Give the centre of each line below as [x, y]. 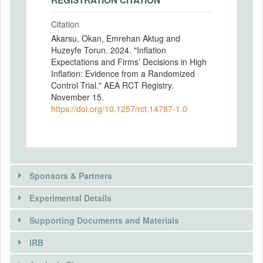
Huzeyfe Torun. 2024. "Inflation [109, 50]
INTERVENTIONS [87, 254]
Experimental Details [70, 198]
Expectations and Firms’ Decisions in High [129, 61]
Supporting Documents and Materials [104, 220]
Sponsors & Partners [71, 175]
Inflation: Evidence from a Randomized [123, 73]
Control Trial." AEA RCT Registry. [112, 85]
